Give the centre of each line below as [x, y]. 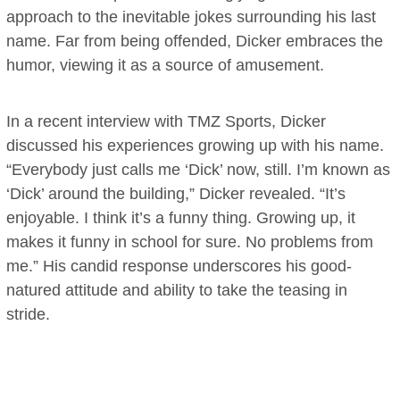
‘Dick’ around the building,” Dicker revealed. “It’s [176, 194]
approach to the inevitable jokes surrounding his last [192, 17]
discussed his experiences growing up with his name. [196, 146]
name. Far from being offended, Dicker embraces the [195, 41]
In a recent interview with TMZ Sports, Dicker [167, 121]
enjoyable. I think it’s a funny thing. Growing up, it [181, 218]
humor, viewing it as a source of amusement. [166, 65]
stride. [29, 314]
